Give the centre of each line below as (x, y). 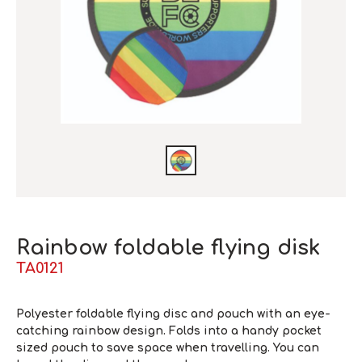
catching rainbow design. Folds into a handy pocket (169, 330)
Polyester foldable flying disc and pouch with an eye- (173, 314)
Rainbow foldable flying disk (168, 247)
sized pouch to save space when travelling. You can (168, 347)
